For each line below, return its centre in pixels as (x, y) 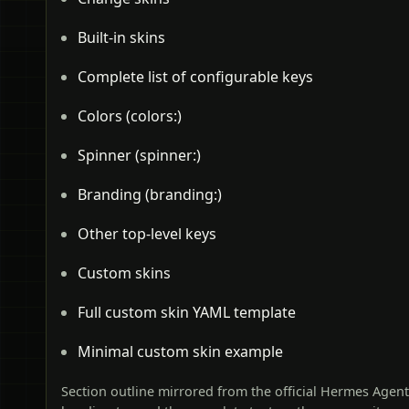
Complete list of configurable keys (195, 77)
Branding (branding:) (150, 195)
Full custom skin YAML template (187, 313)
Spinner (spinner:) (139, 156)
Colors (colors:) (130, 116)
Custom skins (124, 273)
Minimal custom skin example (180, 352)
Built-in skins (121, 38)
